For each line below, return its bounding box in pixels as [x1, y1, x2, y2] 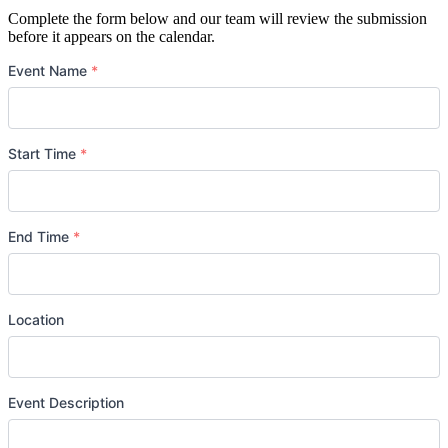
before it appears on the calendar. [8, 27, 215, 45]
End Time [8, 227, 73, 245]
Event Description [8, 393, 124, 411]
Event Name [8, 61, 91, 79]
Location [8, 310, 64, 328]
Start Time [8, 144, 80, 162]
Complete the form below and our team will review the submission [8, 9, 427, 27]
